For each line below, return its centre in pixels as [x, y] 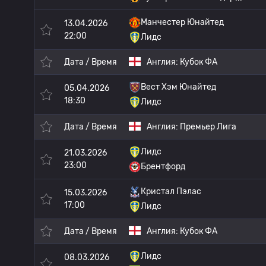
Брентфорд [163, 167]
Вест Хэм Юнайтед [178, 87]
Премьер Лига [208, 127]
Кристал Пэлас [171, 191]
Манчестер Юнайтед [182, 22]
